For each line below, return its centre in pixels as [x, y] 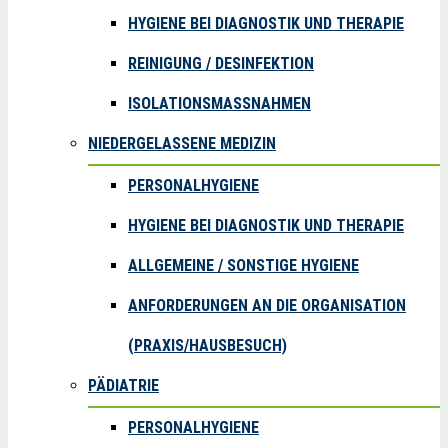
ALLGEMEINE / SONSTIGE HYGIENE [243, 265]
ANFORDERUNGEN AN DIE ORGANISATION [267, 305]
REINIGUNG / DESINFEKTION [221, 63]
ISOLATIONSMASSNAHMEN [214, 103]
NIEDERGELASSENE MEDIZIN [182, 143]
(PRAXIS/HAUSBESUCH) [207, 345]
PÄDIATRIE [123, 385]
